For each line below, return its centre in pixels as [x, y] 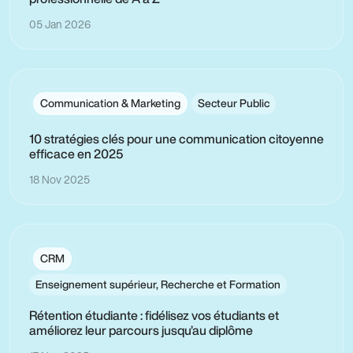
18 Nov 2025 [59, 180]
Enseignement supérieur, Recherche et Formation [158, 285]
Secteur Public [234, 104]
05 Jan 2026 [60, 24]
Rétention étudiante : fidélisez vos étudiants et [154, 316]
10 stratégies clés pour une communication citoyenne [176, 139]
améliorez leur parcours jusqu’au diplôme [141, 331]
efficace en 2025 [76, 154]
